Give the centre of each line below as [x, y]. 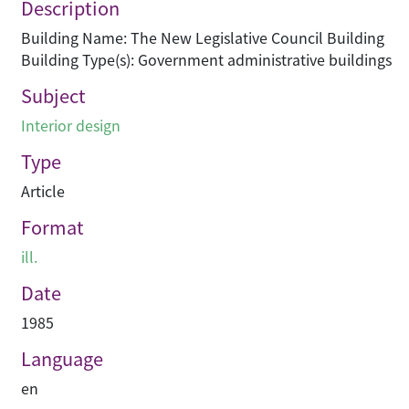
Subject [53, 96]
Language [62, 359]
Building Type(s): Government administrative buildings [206, 60]
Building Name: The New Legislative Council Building [203, 38]
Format [52, 227]
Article [43, 191]
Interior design [71, 126]
